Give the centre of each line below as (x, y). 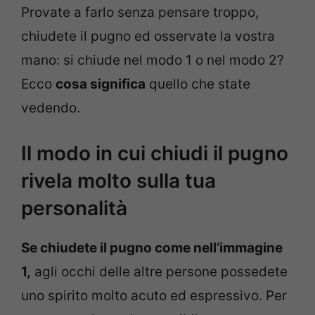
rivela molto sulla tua (118, 181)
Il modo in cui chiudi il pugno (155, 154)
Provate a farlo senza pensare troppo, (140, 12)
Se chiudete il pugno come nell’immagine (152, 248)
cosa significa (101, 84)
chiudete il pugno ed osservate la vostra (148, 36)
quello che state (198, 84)
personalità (74, 208)
